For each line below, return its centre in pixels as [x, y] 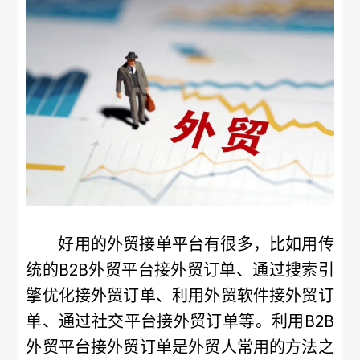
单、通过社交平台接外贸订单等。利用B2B [180, 321]
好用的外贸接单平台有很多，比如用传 [196, 244]
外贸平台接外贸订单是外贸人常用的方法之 [180, 347]
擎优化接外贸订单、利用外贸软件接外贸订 [180, 296]
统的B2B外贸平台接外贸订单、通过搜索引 [180, 270]
